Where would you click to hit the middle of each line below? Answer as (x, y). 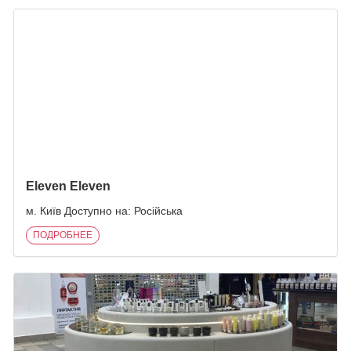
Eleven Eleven (68, 186)
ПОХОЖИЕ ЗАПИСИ (175, 22)
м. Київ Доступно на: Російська (104, 211)
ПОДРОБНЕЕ (63, 235)
